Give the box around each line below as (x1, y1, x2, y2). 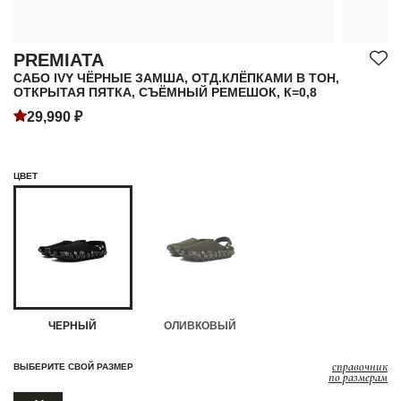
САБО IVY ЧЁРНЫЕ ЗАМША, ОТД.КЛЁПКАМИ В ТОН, (13, 71, 339, 86)
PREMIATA (13, 50, 104, 71)
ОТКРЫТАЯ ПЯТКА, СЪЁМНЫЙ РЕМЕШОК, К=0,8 (13, 85, 317, 100)
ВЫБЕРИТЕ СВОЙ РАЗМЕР (13, 362, 133, 372)
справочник (332, 359, 388, 375)
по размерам (328, 370, 388, 386)
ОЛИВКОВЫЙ (164, 320, 237, 333)
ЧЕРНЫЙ (48, 320, 98, 333)
